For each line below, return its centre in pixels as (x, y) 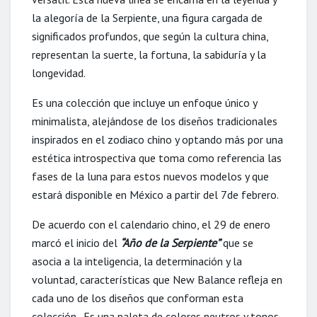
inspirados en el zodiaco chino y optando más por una (157, 139)
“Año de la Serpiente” (170, 242)
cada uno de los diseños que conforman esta (138, 298)
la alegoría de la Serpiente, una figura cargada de (147, 17)
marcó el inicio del (76, 242)
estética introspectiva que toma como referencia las (157, 157)
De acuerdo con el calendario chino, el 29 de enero (151, 224)
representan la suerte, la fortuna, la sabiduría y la (149, 54)
